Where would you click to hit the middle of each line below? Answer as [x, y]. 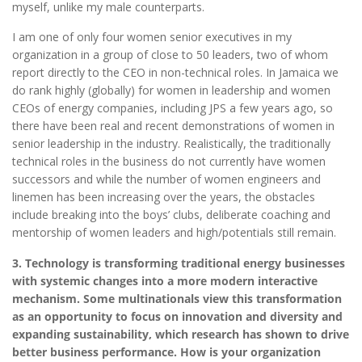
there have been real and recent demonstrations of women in [173, 126]
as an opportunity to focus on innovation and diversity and [177, 317]
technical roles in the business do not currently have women [169, 162]
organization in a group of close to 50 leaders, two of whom [170, 55]
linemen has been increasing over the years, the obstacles [164, 197]
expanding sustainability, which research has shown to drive [181, 335]
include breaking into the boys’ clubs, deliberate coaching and [171, 215]
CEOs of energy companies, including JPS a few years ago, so [173, 108]
